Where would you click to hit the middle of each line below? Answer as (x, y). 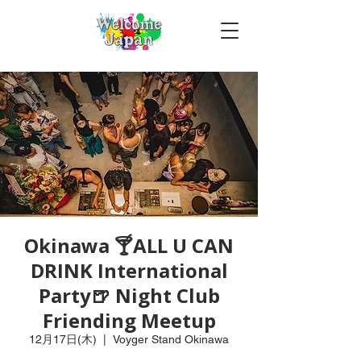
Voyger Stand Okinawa (171, 339)
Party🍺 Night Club (129, 295)
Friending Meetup (129, 320)
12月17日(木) (63, 339)
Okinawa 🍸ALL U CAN (129, 245)
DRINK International (129, 270)
